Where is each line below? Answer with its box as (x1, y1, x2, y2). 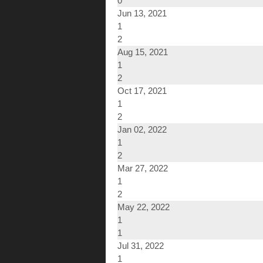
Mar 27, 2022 (117, 163, 168, 174)
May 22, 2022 (117, 202, 170, 213)
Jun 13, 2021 (117, 8, 167, 19)
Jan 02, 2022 (117, 124, 167, 135)
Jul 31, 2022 (117, 241, 164, 251)
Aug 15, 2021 (117, 47, 168, 58)
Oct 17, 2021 (117, 86, 167, 96)
